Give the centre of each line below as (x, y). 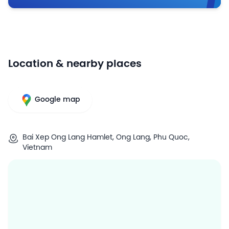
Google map (57, 100)
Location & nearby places (75, 64)
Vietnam (37, 148)
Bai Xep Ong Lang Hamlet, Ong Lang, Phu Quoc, (106, 138)
